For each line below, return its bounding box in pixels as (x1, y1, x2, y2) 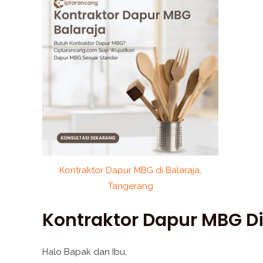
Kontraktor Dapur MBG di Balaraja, (59, 165, 201, 176)
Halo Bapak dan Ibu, (42, 246, 127, 257)
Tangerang (107, 181, 153, 192)
